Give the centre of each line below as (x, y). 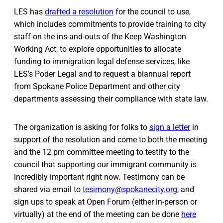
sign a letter (170, 127)
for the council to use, (152, 12)
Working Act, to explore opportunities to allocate (98, 49)
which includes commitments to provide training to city (110, 24)
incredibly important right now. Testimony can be (99, 177)
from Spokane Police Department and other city (97, 87)
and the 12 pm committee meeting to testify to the (102, 152)
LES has (29, 12)
